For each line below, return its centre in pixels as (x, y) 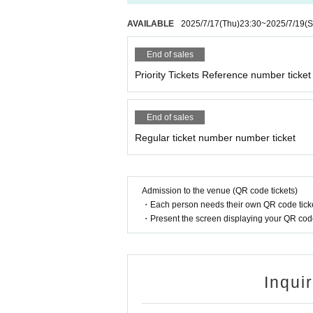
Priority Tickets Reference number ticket (223, 75)
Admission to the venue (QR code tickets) (220, 191)
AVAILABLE (151, 24)
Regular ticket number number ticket (215, 138)
